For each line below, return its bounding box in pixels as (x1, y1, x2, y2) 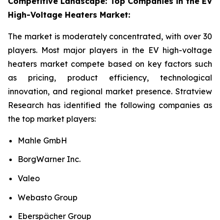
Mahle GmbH (18, 135, 67, 145)
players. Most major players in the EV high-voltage (8, 45, 212, 55)
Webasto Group (18, 192, 78, 202)
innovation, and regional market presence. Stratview (8, 86, 212, 96)
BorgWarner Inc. (18, 154, 81, 165)
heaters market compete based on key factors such (8, 58, 212, 69)
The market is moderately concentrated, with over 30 (8, 31, 212, 41)
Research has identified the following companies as (8, 100, 212, 110)
